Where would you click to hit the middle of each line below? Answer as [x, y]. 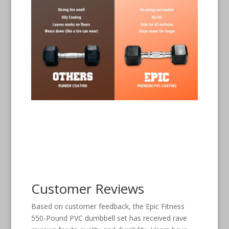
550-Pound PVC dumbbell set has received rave [109, 218]
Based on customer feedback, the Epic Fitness [108, 206]
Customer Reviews [87, 188]
